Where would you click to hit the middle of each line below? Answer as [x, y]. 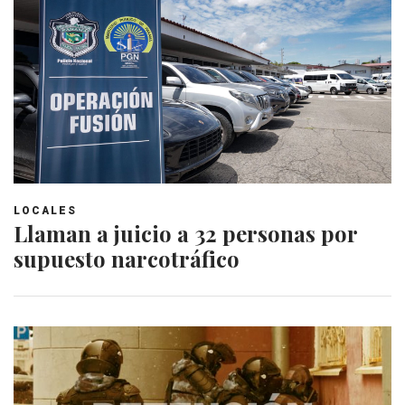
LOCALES [45, 211]
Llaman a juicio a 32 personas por [185, 234]
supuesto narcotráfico [127, 259]
